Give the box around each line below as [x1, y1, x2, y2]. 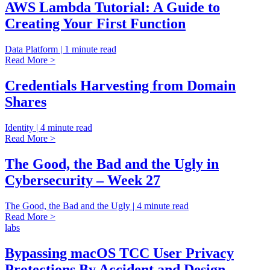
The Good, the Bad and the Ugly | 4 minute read [5, 200, 189, 211]
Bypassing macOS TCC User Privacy [5, 245, 234, 261]
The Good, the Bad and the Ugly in [5, 155, 219, 172]
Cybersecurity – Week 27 [5, 172, 160, 188]
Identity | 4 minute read [5, 122, 92, 133]
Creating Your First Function [5, 16, 186, 32]
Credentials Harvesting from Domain [5, 77, 236, 93]
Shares [5, 93, 46, 110]
